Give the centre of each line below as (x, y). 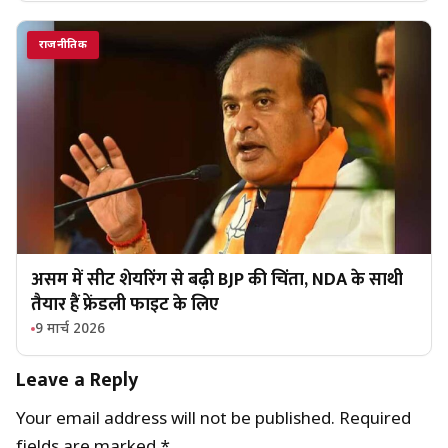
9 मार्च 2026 (70, 329)
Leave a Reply (77, 380)
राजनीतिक (63, 44)
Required (375, 419)
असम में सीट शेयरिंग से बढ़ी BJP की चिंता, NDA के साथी (217, 279)
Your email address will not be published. (175, 419)
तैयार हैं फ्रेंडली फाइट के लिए (125, 304)
